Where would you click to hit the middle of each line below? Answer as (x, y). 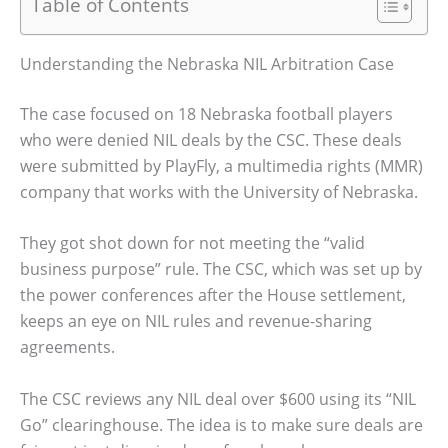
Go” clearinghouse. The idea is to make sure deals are (221, 424)
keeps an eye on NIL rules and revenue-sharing (196, 321)
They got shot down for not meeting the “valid (192, 243)
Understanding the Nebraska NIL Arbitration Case (207, 63)
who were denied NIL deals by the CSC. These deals (211, 139)
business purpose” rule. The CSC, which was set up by (221, 269)
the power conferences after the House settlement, (213, 295)
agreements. (67, 347)
